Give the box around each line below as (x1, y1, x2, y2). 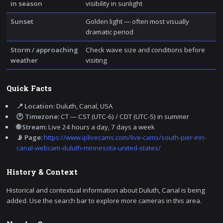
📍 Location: (16, 102, 55, 111)
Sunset (10, 16, 33, 26)
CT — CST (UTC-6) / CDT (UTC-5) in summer (59, 112, 190, 121)
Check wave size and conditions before (85, 45, 205, 54)
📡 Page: (16, 133, 43, 142)
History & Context (6, 167, 78, 177)
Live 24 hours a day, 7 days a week (47, 122, 155, 132)
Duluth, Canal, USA (55, 102, 113, 111)
